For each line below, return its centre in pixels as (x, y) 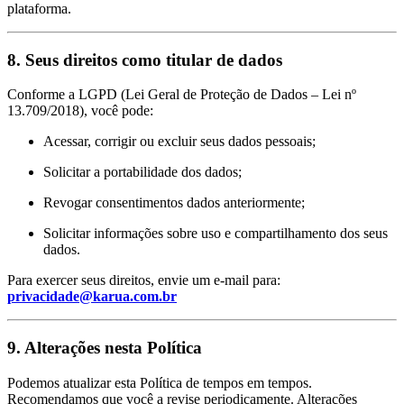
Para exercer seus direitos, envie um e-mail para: (144, 280)
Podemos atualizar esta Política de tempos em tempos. (160, 382)
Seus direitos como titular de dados (154, 60)
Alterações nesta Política (113, 348)
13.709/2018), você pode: (80, 111)
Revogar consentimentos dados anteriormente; (174, 203)
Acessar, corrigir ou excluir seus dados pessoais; (179, 142)
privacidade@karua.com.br (92, 297)
